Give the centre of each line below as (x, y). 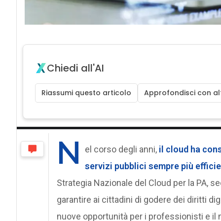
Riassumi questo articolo (86, 92)
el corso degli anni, (121, 149)
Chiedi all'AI (75, 68)
